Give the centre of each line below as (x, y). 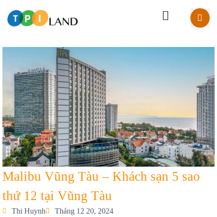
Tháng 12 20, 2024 (84, 211)
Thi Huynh (29, 211)
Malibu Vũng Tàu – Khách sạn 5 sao (101, 176)
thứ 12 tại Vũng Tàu (57, 195)
